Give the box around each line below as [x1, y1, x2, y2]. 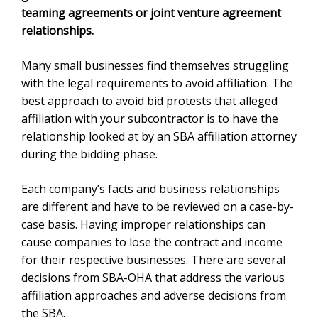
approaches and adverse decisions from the [21, 287, 243, 304]
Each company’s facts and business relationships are [21, 181, 288, 197]
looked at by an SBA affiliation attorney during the [21, 128, 268, 145]
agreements [21, 7, 85, 20]
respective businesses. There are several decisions [21, 252, 279, 268]
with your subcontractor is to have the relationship [21, 111, 269, 127]
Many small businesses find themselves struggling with [21, 57, 297, 74]
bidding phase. [21, 146, 96, 163]
